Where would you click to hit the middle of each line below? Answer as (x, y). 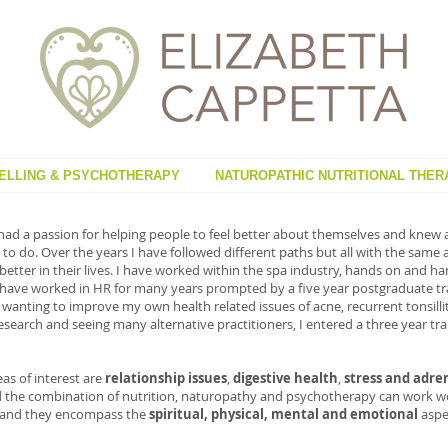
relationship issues (166, 378)
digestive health (285, 378)
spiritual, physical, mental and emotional (283, 414)
